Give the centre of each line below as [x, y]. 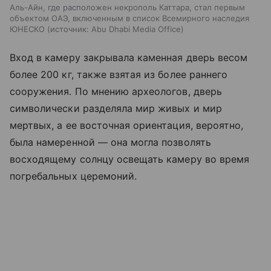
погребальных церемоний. [73, 176]
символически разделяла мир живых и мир [116, 109]
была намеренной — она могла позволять [110, 142]
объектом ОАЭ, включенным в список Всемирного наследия [129, 18]
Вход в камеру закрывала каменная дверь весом [129, 58]
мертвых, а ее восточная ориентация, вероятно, [127, 126]
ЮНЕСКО [27, 29]
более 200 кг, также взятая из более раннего [119, 75]
